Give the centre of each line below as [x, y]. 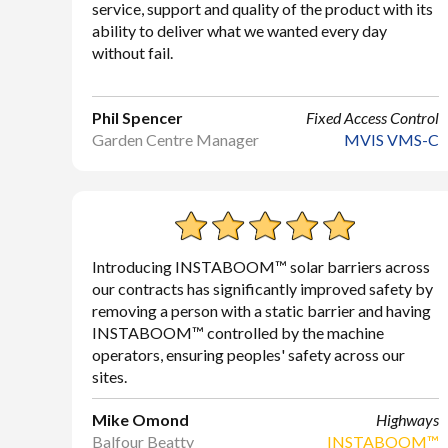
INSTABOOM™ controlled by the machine [238, 332]
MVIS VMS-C [391, 139]
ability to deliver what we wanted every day [239, 30]
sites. [109, 376]
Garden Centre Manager [175, 139]
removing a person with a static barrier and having [261, 310]
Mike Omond [140, 419]
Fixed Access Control [372, 117]
